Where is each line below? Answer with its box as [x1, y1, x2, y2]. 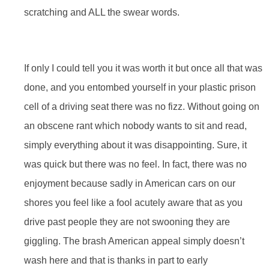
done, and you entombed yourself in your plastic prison [24, 82, 256, 92]
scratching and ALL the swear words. [24, 7, 180, 17]
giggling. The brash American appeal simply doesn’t [24, 235, 244, 246]
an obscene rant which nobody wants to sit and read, [24, 120, 247, 131]
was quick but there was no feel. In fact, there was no [24, 159, 247, 169]
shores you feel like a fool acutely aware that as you [24, 197, 243, 208]
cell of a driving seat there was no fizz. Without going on [24, 101, 259, 112]
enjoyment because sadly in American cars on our [24, 178, 235, 189]
